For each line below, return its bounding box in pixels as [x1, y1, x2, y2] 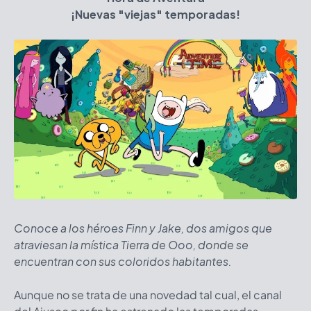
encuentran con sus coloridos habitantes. [14, 253, 232, 269]
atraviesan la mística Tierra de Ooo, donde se [14, 237, 249, 252]
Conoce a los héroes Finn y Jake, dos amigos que [14, 220, 272, 235]
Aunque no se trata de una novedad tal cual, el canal [14, 287, 282, 302]
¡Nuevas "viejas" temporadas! [71, 7, 240, 22]
